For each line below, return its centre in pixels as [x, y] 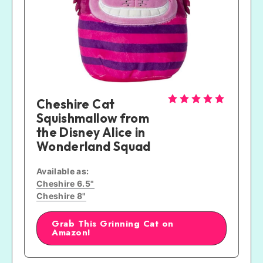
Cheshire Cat [76, 104]
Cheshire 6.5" [65, 184]
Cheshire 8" [61, 196]
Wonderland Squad [94, 146]
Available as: [63, 171]
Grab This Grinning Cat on [113, 224]
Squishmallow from [93, 118]
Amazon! [71, 233]
